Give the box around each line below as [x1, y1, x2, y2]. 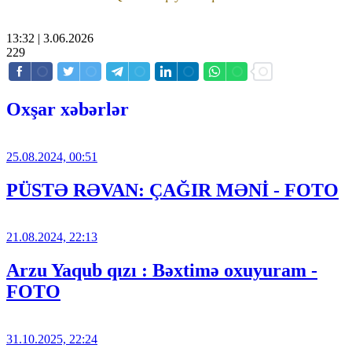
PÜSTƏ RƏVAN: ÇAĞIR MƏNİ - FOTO [6, 179, 339, 200]
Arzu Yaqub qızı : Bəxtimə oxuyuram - [6, 260, 317, 281]
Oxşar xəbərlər [6, 98, 129, 119]
